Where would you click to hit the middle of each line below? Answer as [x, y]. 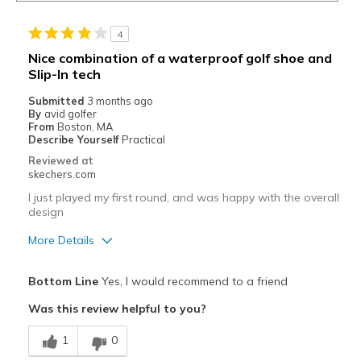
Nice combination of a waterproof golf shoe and [180, 58]
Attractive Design [74, 294]
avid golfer [70, 114]
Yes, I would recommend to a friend [193, 282]
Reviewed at [60, 161]
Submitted [57, 101]
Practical [143, 140]
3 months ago [120, 101]
